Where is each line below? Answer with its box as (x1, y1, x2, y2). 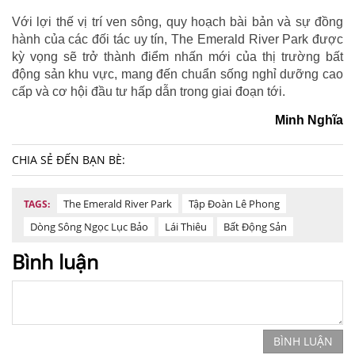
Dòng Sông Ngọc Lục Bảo (30, 219, 148, 234)
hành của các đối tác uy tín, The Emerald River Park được (12, 32, 343, 46)
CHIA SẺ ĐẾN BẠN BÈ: (12, 151, 125, 167)
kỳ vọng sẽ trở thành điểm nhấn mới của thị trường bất (12, 49, 343, 63)
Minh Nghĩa (275, 113, 343, 127)
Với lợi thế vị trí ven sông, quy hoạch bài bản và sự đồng (12, 14, 343, 29)
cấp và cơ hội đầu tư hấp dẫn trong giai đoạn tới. (12, 84, 285, 98)
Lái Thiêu (165, 219, 207, 234)
